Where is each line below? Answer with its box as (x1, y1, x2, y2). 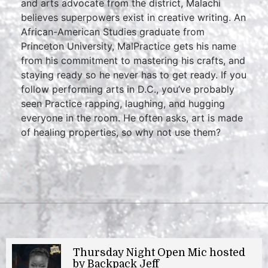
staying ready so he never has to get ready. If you (21, 69, 246, 81)
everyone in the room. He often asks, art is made (21, 112, 243, 124)
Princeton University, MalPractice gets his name (21, 40, 236, 52)
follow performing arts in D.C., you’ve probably (21, 83, 234, 95)
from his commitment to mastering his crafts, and (21, 54, 245, 66)
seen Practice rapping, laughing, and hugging (21, 98, 225, 109)
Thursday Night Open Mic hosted (73, 246, 245, 258)
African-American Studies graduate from (21, 26, 205, 38)
